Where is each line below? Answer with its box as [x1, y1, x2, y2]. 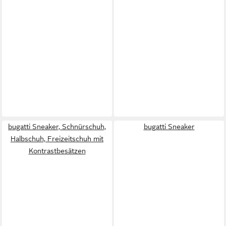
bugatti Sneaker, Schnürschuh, [8, 123, 106, 131]
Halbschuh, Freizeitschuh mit [11, 135, 103, 143]
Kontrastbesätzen [28, 147, 86, 155]
